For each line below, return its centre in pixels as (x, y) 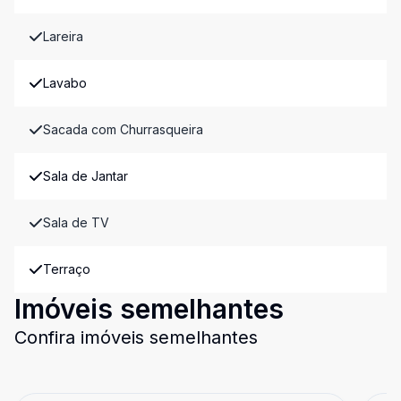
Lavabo (65, 83)
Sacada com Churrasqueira (123, 129)
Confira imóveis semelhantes (136, 337)
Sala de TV (76, 222)
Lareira (63, 36)
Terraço (67, 269)
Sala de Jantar (85, 176)
